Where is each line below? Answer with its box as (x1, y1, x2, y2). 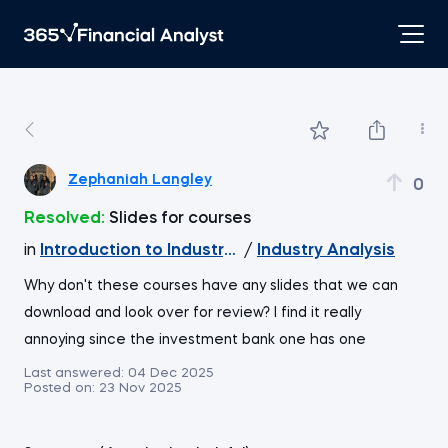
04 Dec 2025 (128, 367, 214, 380)
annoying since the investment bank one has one (24, 333, 366, 347)
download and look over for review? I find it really (24, 306, 361, 320)
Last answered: (24, 367, 124, 380)
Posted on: (24, 382, 95, 395)
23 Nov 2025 (99, 382, 182, 395)
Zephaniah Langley (68, 172, 212, 187)
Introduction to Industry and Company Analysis (40, 243, 423, 259)
